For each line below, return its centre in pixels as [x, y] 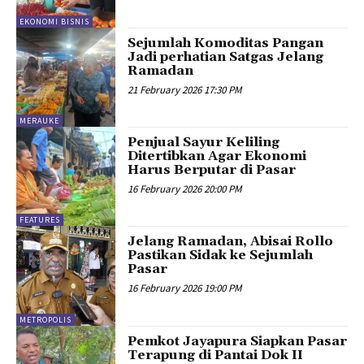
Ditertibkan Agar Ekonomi [217, 156]
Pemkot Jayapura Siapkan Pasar [238, 341]
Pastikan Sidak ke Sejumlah [221, 256]
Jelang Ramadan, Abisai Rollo [231, 242]
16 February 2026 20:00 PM [185, 188]
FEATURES [40, 220]
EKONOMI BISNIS [54, 21]
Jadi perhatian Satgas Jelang [226, 56]
